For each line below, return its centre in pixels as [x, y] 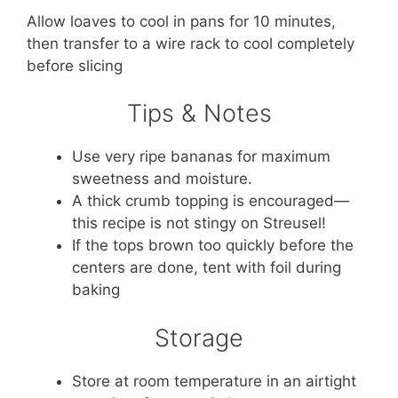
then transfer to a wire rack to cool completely [191, 43]
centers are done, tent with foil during [207, 268]
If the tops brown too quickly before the [213, 246]
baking [96, 290]
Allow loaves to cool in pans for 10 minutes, [181, 21]
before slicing [75, 65]
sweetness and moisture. [162, 179]
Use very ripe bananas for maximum [201, 157]
